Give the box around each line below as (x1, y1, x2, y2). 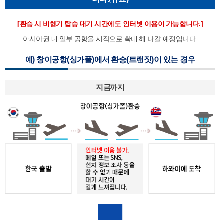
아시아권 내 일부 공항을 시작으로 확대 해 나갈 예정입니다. (23, 34, 197, 43)
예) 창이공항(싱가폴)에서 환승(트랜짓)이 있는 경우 (25, 55, 195, 64)
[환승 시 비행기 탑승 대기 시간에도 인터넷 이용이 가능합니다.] (17, 19, 203, 27)
